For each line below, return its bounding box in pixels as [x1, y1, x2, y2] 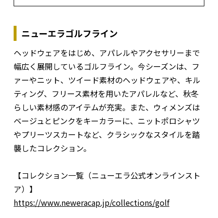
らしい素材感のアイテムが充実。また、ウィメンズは [14, 101, 200, 113]
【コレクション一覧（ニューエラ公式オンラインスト [14, 169, 200, 182]
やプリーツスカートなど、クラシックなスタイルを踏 [14, 128, 200, 141]
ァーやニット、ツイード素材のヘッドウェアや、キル [14, 74, 200, 86]
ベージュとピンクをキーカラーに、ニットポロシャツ [14, 115, 200, 127]
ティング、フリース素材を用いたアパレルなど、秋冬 [14, 88, 199, 100]
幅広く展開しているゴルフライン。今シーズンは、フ [14, 60, 200, 73]
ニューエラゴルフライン [21, 27, 118, 40]
